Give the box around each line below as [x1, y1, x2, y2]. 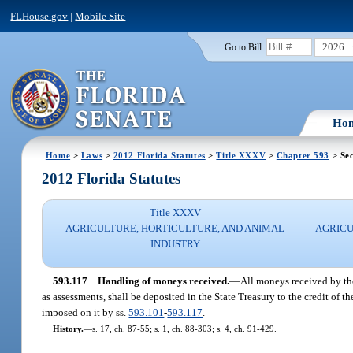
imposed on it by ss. [42, 306, 129, 318]
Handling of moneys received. [97, 274, 229, 287]
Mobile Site [75, 9, 126, 22]
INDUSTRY [150, 238, 200, 251]
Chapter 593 [276, 150, 330, 160]
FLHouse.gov [10, 9, 69, 22]
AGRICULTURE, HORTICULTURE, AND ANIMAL [65, 222, 285, 235]
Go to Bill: [224, 42, 264, 52]
